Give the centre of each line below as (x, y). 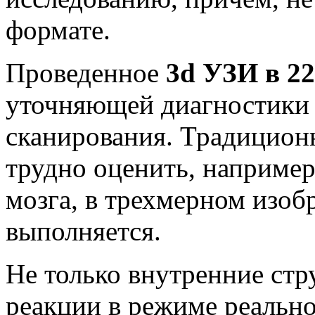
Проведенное (86, 72)
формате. (58, 30)
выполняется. (83, 231)
